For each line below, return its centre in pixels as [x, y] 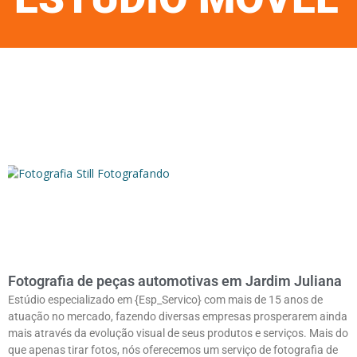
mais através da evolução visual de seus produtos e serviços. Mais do [178, 333]
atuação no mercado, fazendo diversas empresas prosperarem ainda [178, 316]
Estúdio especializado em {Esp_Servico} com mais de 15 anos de [165, 299]
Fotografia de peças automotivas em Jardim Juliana [175, 280]
